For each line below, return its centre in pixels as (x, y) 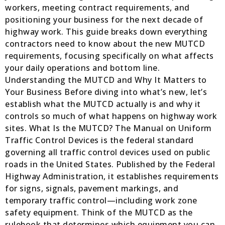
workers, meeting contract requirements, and (97, 8)
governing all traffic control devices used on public (107, 152)
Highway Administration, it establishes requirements (112, 177)
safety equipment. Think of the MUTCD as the (99, 213)
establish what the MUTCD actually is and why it (103, 104)
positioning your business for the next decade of (104, 20)
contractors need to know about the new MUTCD (105, 44)
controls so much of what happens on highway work (111, 116)
